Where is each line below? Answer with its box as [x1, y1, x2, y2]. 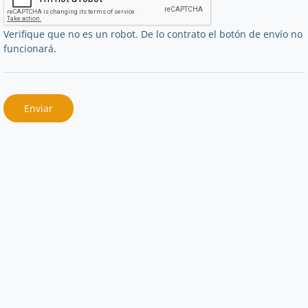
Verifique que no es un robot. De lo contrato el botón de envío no [3, 27, 302, 41]
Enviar [24, 101, 53, 115]
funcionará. [3, 41, 56, 55]
